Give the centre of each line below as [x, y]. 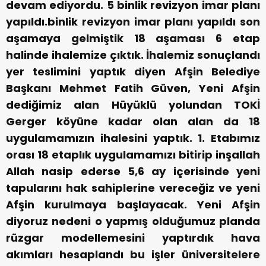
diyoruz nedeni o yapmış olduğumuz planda [133, 221]
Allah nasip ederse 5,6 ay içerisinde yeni [133, 171]
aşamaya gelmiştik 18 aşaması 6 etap [133, 38]
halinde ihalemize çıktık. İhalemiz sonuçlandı [133, 55]
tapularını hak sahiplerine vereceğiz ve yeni [133, 188]
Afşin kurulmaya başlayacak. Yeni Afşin [133, 204]
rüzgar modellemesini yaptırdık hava [133, 237]
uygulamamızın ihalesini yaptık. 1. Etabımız [133, 138]
